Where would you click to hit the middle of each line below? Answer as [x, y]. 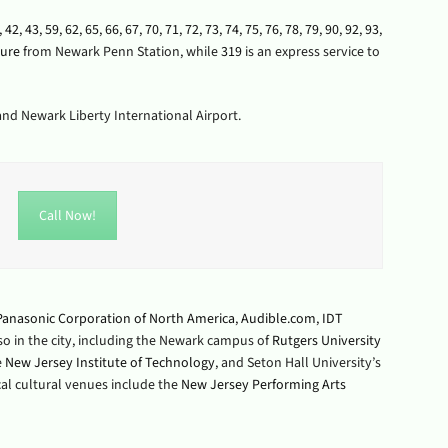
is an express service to [310, 52]
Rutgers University [326, 341]
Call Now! [67, 216]
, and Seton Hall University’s [297, 363]
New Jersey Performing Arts [263, 385]
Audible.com [278, 319]
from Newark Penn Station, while [120, 52]
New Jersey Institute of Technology [109, 363]
